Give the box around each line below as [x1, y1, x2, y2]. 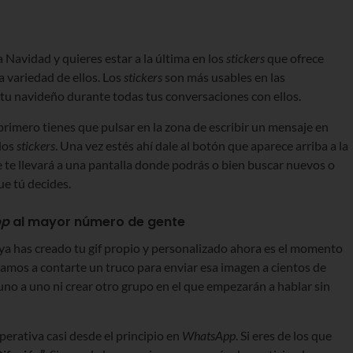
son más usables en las [162, 69, 285, 84]
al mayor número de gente [9, 212, 185, 231]
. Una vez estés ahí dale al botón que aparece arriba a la [55, 137, 348, 153]
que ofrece [265, 50, 324, 65]
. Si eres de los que [236, 327, 332, 343]
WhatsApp [182, 327, 236, 343]
